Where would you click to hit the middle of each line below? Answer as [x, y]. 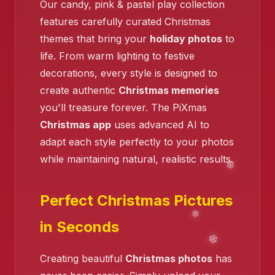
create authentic [79, 91]
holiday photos [186, 39]
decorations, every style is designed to [129, 73]
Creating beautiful [83, 259]
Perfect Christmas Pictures [136, 201]
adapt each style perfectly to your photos [137, 142]
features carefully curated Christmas [125, 22]
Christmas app [76, 125]
